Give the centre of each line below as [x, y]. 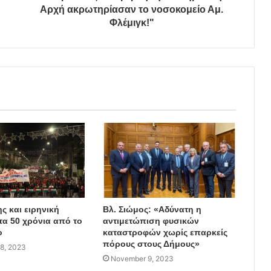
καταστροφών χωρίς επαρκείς [165, 233]
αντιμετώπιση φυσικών [151, 221]
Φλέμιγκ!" [132, 23]
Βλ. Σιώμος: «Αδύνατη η [152, 210]
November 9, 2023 [142, 259]
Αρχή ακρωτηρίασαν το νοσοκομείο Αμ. [132, 10]
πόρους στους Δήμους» [151, 244]
